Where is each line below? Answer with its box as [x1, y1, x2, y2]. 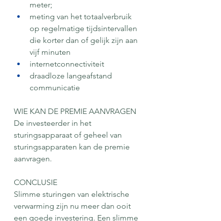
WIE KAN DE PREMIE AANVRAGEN [14, 106, 136, 116]
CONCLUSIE [14, 177, 57, 187]
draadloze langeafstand [30, 71, 114, 80]
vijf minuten [30, 47, 71, 57]
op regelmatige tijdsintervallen [30, 23, 139, 33]
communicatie [30, 82, 80, 92]
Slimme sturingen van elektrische [14, 189, 131, 199]
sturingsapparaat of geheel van [14, 130, 124, 140]
